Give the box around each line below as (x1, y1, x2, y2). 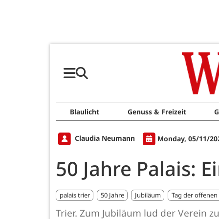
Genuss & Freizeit (127, 107, 186, 116)
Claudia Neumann (73, 133, 137, 143)
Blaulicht (69, 107, 99, 116)
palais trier (59, 190, 90, 199)
